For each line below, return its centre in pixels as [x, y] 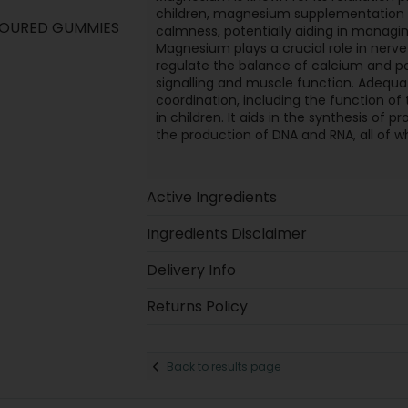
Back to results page [223, 366]
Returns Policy [197, 306]
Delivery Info [191, 270]
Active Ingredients [211, 197]
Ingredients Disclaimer [226, 234]
